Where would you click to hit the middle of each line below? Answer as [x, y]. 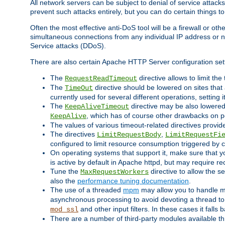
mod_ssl [64, 210]
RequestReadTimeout [101, 79]
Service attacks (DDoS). [68, 46]
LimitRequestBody [129, 135]
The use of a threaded [87, 190]
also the [64, 181]
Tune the [65, 172]
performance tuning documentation [133, 181]
